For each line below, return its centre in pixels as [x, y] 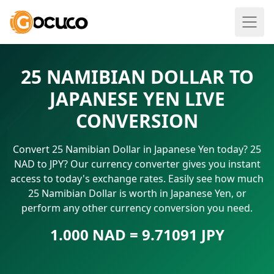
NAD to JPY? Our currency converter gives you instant [137, 164]
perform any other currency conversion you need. [137, 208]
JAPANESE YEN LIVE [137, 99]
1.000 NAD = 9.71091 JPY [137, 235]
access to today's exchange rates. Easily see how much [137, 179]
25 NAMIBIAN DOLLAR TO [137, 77]
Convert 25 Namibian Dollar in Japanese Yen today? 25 [137, 149]
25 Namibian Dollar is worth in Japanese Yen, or [137, 193]
